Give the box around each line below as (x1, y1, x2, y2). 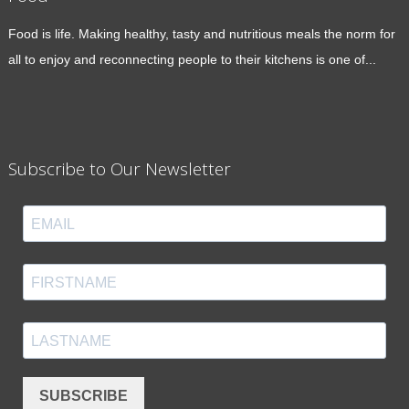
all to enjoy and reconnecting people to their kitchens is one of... (7, 52, 376, 68)
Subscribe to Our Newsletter (7, 156, 231, 180)
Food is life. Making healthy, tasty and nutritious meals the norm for (7, 26, 395, 42)
